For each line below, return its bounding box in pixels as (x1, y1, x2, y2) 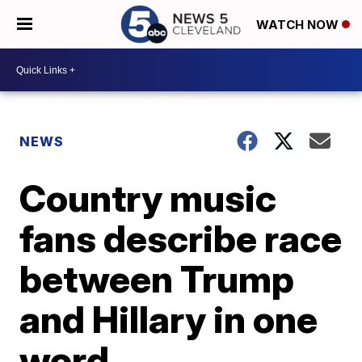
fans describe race (19, 216, 343, 261)
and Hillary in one (19, 297, 318, 342)
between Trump (19, 256, 295, 301)
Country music (19, 175, 277, 221)
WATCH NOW (256, 17, 342, 33)
